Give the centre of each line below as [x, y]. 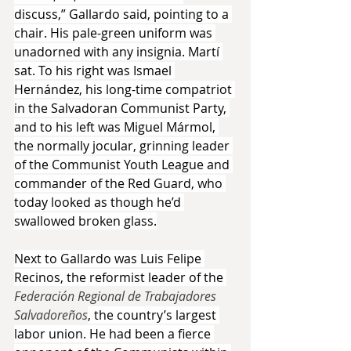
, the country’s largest [154, 315]
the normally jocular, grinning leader [123, 145]
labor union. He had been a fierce [114, 333]
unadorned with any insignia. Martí [118, 51]
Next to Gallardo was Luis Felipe [109, 258]
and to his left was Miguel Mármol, [116, 127]
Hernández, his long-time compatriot [125, 89]
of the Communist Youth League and [123, 164]
